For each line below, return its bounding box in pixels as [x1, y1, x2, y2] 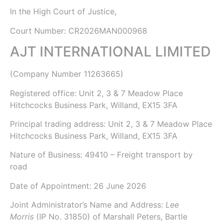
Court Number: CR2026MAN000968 [10, 25, 147, 36]
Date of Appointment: [10, 180, 94, 191]
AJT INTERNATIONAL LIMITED [10, 43, 211, 60]
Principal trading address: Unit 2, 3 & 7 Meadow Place [10, 118, 212, 129]
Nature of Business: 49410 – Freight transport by [10, 150, 193, 160]
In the [10, 6, 33, 17]
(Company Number [10, 69, 84, 79]
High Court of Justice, [33, 6, 116, 17]
